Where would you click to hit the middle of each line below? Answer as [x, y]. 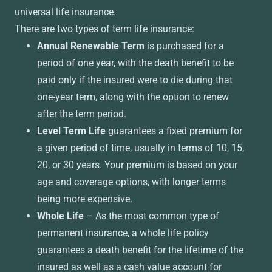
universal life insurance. [69, 12]
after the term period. [81, 114]
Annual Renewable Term [90, 46]
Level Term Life [71, 131]
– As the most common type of [151, 216]
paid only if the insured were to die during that [134, 80]
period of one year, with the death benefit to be [135, 63]
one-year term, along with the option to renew [133, 97]
